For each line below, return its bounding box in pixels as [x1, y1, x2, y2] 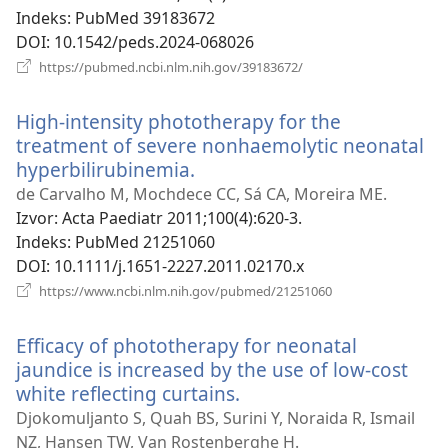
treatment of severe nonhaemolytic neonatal [16, 132, 424, 160]
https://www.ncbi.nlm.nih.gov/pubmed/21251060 [36, 282, 332, 301]
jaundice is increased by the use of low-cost [16, 356, 408, 384]
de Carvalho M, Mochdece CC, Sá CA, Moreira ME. [16, 183, 387, 206]
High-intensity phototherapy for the [16, 108, 341, 136]
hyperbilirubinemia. [16, 156, 195, 184]
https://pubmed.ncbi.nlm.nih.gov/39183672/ [36, 58, 303, 77]
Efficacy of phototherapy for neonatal [16, 332, 357, 360]
